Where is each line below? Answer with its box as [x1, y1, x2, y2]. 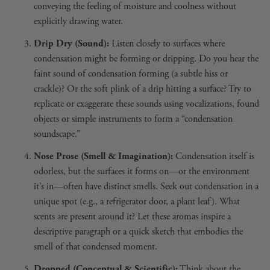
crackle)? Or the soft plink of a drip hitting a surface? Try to [34, 82, 251, 95]
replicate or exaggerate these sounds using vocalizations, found [34, 97, 259, 110]
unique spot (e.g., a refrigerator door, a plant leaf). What [34, 195, 240, 208]
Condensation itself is [173, 149, 254, 163]
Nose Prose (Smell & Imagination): [34, 149, 173, 163]
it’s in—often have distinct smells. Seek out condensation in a [34, 180, 259, 193]
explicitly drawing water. [34, 14, 123, 28]
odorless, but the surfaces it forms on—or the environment [34, 165, 250, 178]
